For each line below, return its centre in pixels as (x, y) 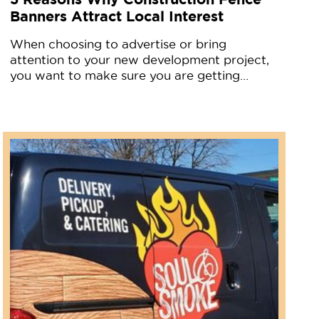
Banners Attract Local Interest (117, 16)
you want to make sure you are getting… (130, 75)
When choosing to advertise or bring (119, 44)
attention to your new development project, (140, 59)
